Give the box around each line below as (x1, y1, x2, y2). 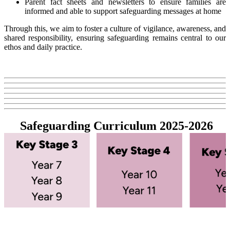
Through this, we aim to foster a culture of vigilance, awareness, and (4, 24, 226, 33)
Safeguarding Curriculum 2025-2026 (20, 119, 213, 133)
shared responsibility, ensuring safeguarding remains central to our (4, 33, 226, 42)
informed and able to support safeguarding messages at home (25, 6, 221, 15)
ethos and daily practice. (4, 42, 82, 51)
